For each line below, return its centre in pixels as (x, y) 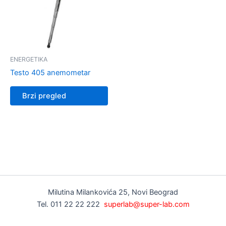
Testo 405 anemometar (50, 73)
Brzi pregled (44, 96)
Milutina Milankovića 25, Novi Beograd (113, 192)
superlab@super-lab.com (147, 204)
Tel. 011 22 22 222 (70, 204)
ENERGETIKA (29, 60)
